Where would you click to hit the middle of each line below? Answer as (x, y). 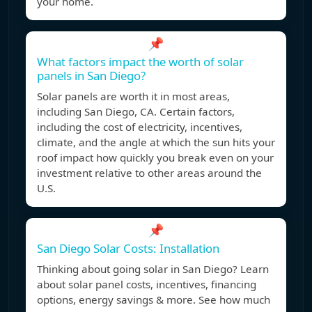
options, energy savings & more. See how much (154, 300)
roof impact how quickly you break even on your (155, 158)
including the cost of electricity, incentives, (140, 127)
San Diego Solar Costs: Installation (128, 249)
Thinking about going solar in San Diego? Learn (153, 269)
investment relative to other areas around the (149, 173)
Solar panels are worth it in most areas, (133, 96)
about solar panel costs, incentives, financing (147, 284)
